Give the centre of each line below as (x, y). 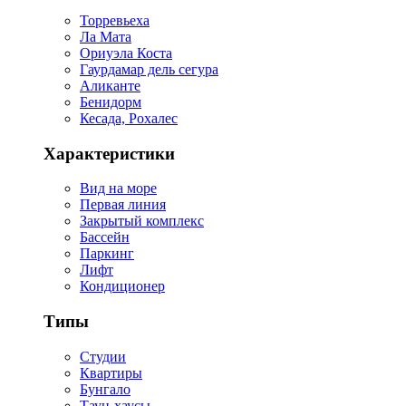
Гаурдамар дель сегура (149, 69)
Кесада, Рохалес (129, 118)
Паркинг (107, 254)
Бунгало (105, 389)
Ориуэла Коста (126, 53)
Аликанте (110, 85)
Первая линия (123, 205)
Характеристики (109, 153)
